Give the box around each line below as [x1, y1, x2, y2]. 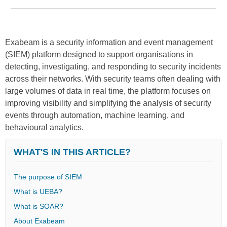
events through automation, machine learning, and [5, 110, 184, 120]
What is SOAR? [14, 202, 63, 210]
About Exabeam [14, 216, 65, 225]
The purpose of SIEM [14, 172, 82, 181]
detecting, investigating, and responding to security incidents [5, 62, 221, 71]
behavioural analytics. [5, 123, 84, 132]
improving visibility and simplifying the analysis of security [5, 98, 211, 107]
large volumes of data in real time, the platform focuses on [5, 86, 211, 95]
